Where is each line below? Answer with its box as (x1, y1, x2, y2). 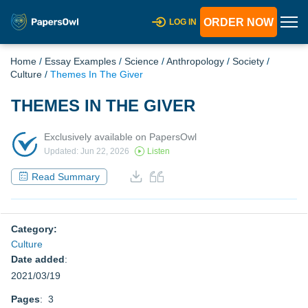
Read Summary (32, 170, 100, 182)
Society (232, 56, 264, 67)
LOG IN (169, 17, 197, 27)
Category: (11, 223, 57, 234)
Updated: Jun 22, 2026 (44, 146, 129, 157)
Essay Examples (45, 56, 116, 67)
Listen (147, 146, 170, 157)
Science (124, 56, 159, 67)
